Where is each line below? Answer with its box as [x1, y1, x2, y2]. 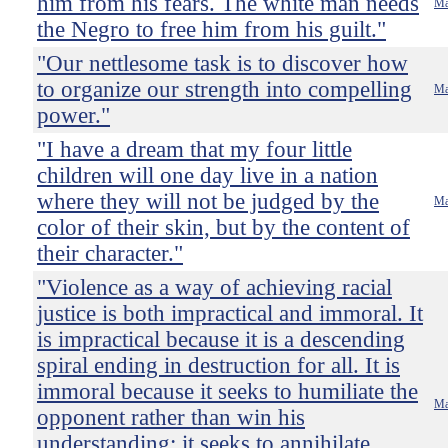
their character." [37, 241, 183, 266]
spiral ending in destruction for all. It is [37, 353, 400, 378]
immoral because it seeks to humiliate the [37, 379, 418, 404]
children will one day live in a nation [37, 163, 378, 188]
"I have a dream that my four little [37, 137, 352, 162]
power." [37, 103, 110, 128]
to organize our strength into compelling [37, 77, 412, 102]
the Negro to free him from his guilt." [37, 17, 386, 42]
